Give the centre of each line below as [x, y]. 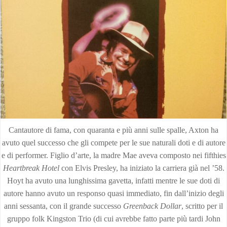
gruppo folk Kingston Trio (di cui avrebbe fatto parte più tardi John [113, 219]
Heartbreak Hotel [31, 168]
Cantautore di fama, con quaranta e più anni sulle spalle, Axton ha [113, 130]
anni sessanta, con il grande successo [64, 206]
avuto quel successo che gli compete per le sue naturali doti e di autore [113, 143]
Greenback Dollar [152, 206]
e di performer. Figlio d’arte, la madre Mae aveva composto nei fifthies [113, 155]
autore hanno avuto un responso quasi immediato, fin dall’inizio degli [113, 193]
